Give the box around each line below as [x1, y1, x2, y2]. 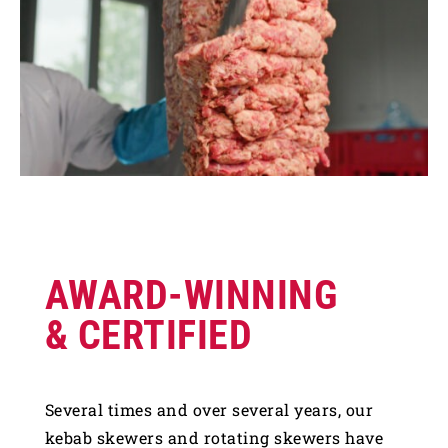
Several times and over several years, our [44, 398, 374, 420]
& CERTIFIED [44, 311, 253, 359]
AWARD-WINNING [44, 271, 338, 319]
